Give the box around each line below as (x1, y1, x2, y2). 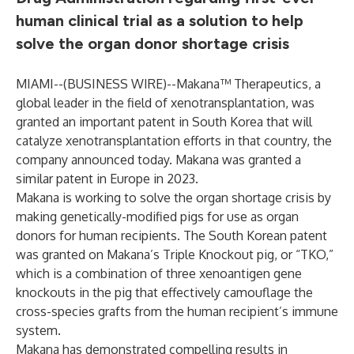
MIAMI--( (16, 76, 67, 92)
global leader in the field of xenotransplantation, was (16, 95, 314, 111)
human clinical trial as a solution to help (16, 11, 303, 30)
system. (16, 322, 61, 338)
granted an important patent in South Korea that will (16, 114, 312, 130)
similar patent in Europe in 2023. (16, 171, 198, 186)
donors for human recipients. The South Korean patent (16, 228, 327, 243)
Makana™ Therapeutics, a (176, 76, 321, 92)
